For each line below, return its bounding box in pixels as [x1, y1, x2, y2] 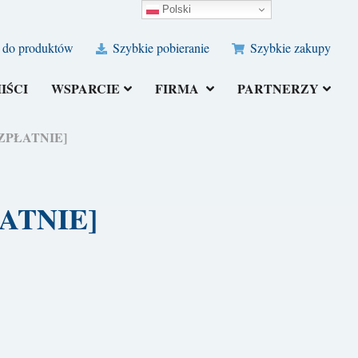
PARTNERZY [237, 79, 320, 98]
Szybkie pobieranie [109, 39, 210, 57]
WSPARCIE [51, 79, 121, 98]
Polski [159, 2, 192, 15]
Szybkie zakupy [247, 39, 332, 57]
